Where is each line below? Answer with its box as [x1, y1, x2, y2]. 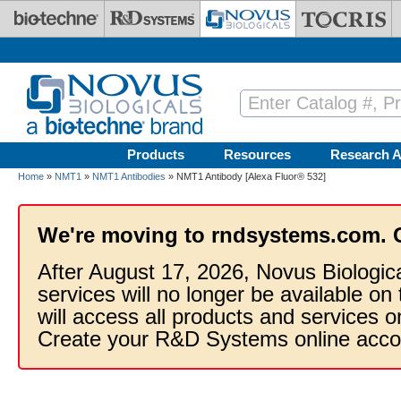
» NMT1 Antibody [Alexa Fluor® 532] [166, 171, 326, 182]
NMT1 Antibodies [92, 171, 166, 182]
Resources [224, 147, 291, 162]
